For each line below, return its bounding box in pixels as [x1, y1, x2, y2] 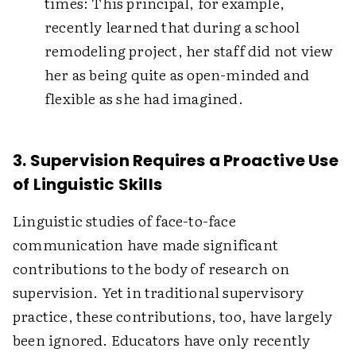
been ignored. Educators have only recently [13, 329, 311, 350]
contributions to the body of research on [13, 257, 290, 279]
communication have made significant [13, 234, 279, 255]
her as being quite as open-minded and [44, 64, 310, 85]
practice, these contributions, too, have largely [13, 305, 333, 327]
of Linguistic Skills [13, 173, 162, 195]
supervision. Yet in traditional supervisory [13, 281, 304, 303]
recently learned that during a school [44, 16, 300, 37]
